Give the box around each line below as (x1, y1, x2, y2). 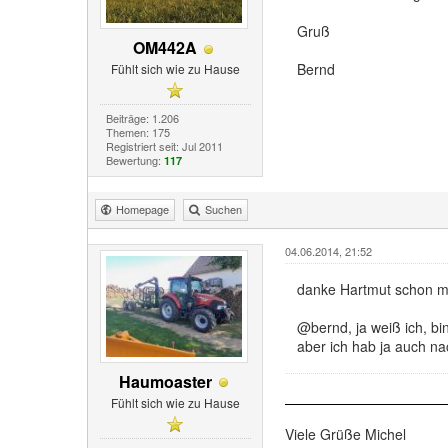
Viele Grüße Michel (284, 424, 406, 445)
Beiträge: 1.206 (105, 110, 179, 127)
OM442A (133, 36, 198, 60)
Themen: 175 (105, 124, 170, 141)
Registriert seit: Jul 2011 (105, 138, 223, 155)
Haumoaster (118, 370, 212, 394)
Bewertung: (105, 152, 164, 169)
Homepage (116, 201, 169, 218)
